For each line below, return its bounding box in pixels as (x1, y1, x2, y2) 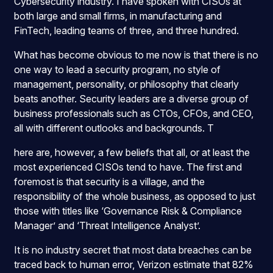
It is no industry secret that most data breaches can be (14, 244, 252, 256)
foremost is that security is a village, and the (14, 175, 205, 188)
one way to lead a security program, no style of (14, 63, 221, 76)
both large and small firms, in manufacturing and (14, 10, 222, 22)
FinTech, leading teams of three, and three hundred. (14, 24, 239, 37)
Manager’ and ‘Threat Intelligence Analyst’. (14, 219, 201, 232)
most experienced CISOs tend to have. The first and (14, 161, 243, 173)
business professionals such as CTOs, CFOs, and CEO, (14, 107, 254, 119)
